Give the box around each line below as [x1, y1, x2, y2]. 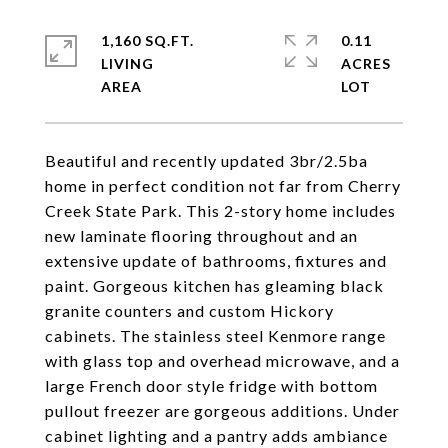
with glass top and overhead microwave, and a [45, 351, 400, 370]
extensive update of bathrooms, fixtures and [45, 251, 387, 270]
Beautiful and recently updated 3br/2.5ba [45, 151, 368, 170]
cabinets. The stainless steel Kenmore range [45, 326, 386, 345]
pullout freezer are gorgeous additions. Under [45, 401, 400, 420]
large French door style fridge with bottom [45, 376, 378, 395]
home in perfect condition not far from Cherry [45, 176, 401, 195]
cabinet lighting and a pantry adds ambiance [45, 426, 388, 445]
